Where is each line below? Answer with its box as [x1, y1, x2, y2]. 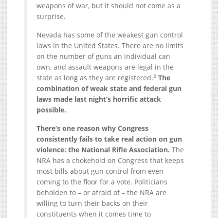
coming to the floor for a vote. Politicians [36, 177, 167, 187]
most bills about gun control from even [36, 166, 163, 176]
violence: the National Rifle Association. [36, 145, 170, 155]
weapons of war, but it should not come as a [36, 1, 181, 11]
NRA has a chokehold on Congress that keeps [36, 156, 184, 165]
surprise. [36, 12, 66, 21]
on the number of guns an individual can [36, 52, 170, 61]
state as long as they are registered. [36, 73, 153, 83]
